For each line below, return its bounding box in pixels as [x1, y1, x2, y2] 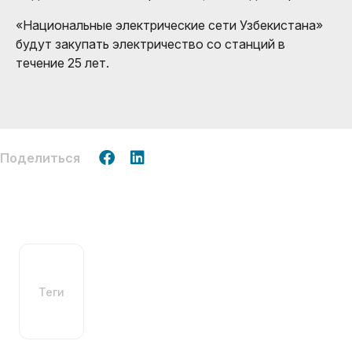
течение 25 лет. [16, 54, 109, 71]
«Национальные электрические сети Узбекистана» [16, 16, 323, 33]
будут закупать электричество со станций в [16, 35, 285, 52]
